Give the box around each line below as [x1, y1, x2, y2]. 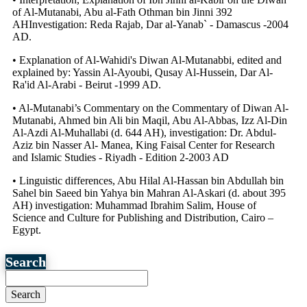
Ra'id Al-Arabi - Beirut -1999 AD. [12, 78, 161, 90]
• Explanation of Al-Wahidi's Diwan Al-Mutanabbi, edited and [12, 53, 282, 66]
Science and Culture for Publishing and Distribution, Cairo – [12, 211, 273, 223]
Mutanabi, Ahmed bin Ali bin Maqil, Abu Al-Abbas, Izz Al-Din [12, 114, 287, 126]
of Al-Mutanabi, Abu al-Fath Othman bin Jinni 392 [12, 5, 232, 18]
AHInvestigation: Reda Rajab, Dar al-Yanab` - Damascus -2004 [12, 18, 288, 30]
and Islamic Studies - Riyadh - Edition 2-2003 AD [12, 151, 229, 163]
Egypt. [12, 223, 41, 236]
